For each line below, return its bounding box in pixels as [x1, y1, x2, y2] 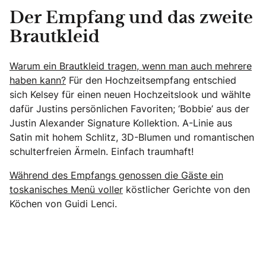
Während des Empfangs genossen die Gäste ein [9, 168, 223, 182]
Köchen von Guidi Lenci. [9, 197, 117, 210]
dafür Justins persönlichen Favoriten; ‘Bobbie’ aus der [9, 102, 249, 115]
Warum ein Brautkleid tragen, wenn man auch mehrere [9, 59, 252, 72]
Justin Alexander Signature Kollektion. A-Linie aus [9, 116, 232, 129]
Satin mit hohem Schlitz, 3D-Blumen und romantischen [9, 130, 254, 144]
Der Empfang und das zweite [9, 10, 253, 26]
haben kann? [9, 73, 66, 87]
